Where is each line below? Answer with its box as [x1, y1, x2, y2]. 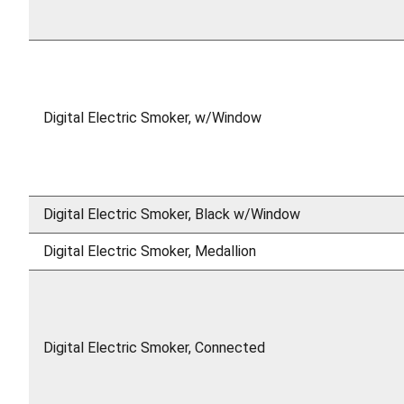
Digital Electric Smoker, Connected [43, 339, 265, 357]
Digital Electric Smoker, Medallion [43, 243, 256, 261]
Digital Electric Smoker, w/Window [43, 109, 262, 127]
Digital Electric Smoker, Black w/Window [43, 206, 300, 224]
